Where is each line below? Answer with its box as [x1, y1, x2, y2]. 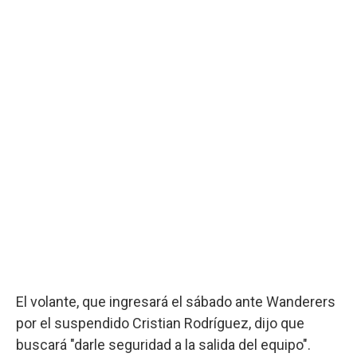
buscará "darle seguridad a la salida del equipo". [16, 335, 311, 353]
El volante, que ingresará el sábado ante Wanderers [16, 292, 335, 310]
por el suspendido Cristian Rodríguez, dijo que [16, 314, 304, 331]
